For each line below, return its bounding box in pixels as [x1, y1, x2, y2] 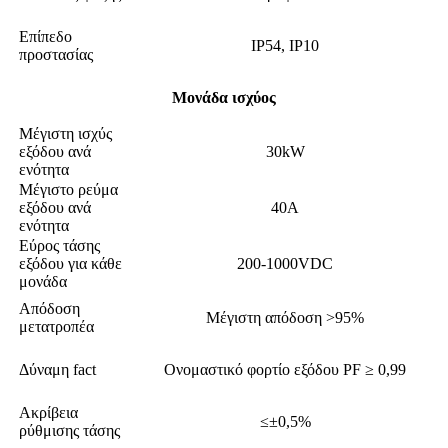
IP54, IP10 [251, 37, 319, 55]
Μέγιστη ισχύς [19, 125, 112, 143]
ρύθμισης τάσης [19, 422, 120, 440]
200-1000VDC [237, 255, 333, 273]
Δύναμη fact [19, 361, 96, 379]
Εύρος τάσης [19, 237, 100, 255]
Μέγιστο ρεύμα [19, 181, 118, 199]
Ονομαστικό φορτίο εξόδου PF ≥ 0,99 [164, 361, 406, 379]
